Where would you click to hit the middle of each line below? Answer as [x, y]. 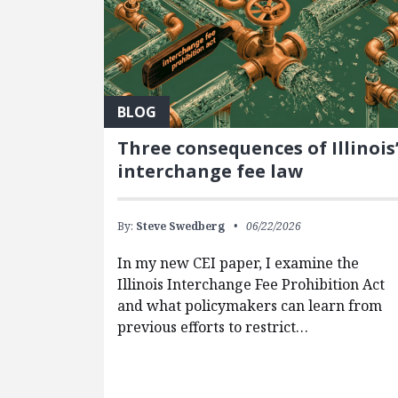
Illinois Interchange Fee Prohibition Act [251, 284]
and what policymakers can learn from [250, 305]
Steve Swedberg [181, 226]
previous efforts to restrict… [213, 326]
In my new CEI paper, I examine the [239, 263]
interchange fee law [211, 171]
